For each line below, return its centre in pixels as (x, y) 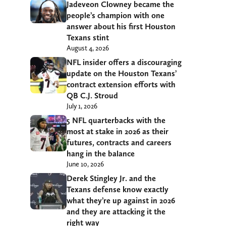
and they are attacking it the (116, 212)
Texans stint (88, 38)
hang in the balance (101, 154)
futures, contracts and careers (119, 143)
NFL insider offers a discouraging (124, 63)
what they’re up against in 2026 (121, 201)
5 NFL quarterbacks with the (116, 121)
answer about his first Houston (121, 27)
